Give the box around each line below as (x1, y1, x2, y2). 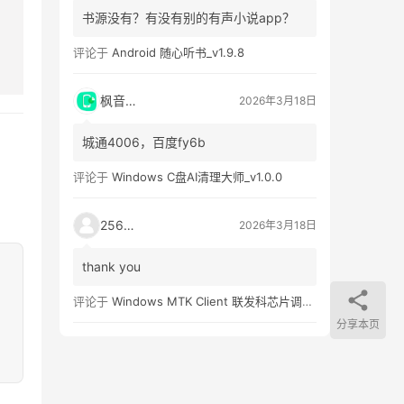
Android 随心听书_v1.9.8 (112, 44, 244, 60)
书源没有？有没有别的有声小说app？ (82, 9, 295, 25)
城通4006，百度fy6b (82, 133, 206, 150)
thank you (82, 258, 141, 274)
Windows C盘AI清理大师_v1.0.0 (112, 169, 282, 184)
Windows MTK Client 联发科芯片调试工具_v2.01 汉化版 (112, 293, 302, 308)
